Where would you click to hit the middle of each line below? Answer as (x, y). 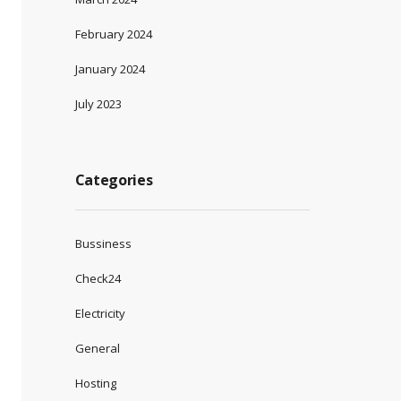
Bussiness (103, 243)
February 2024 (113, 34)
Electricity (100, 313)
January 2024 (110, 68)
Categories (114, 179)
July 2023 (98, 103)
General (97, 348)
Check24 (98, 278)
